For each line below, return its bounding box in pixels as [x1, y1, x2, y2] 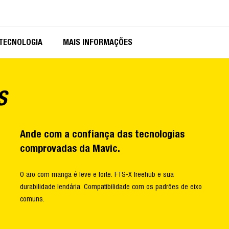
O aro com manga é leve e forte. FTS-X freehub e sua [20, 171, 174, 178]
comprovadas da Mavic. [20, 143, 120, 154]
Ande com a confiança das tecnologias [20, 129, 185, 140]
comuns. [20, 195, 44, 203]
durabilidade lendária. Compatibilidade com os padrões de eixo [20, 183, 202, 191]
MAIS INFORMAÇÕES [63, 38, 132, 47]
